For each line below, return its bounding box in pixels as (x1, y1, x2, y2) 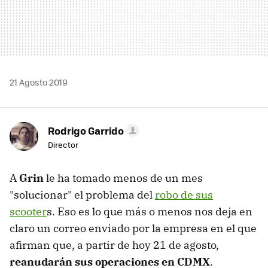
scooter (10, 204, 47, 218)
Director (48, 138, 78, 150)
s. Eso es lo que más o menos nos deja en (47, 204, 252, 218)
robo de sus (155, 187, 213, 202)
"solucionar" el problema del (10, 187, 155, 202)
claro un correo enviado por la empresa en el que (10, 221, 257, 235)
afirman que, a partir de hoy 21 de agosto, (10, 237, 219, 252)
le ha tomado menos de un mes (44, 170, 203, 185)
